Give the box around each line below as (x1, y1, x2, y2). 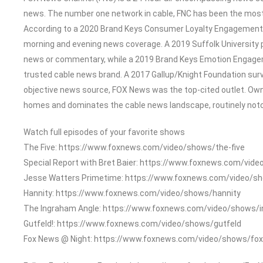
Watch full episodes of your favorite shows (23, 127, 185, 137)
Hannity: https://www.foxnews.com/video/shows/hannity (23, 188, 241, 198)
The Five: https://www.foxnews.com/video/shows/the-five (23, 142, 245, 152)
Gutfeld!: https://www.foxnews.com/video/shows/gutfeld (23, 218, 241, 228)
